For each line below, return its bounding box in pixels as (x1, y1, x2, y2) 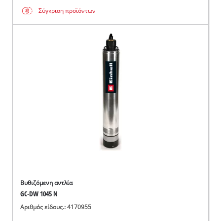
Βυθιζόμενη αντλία (20, 179, 73, 187)
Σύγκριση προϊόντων (38, 7, 96, 15)
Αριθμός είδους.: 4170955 (20, 203, 92, 211)
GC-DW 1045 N (20, 189, 58, 199)
